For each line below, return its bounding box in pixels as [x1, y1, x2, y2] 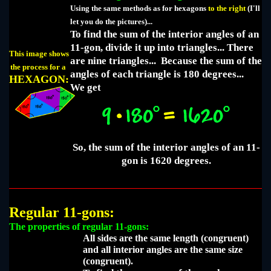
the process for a [10, 62, 68, 72]
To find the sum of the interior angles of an [70, 28, 259, 41]
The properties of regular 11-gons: [9, 221, 149, 232]
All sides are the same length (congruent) [83, 233, 249, 244]
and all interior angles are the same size [83, 244, 243, 255]
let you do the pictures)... [70, 17, 154, 27]
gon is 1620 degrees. [121, 154, 211, 166]
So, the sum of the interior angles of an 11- [72, 141, 260, 153]
